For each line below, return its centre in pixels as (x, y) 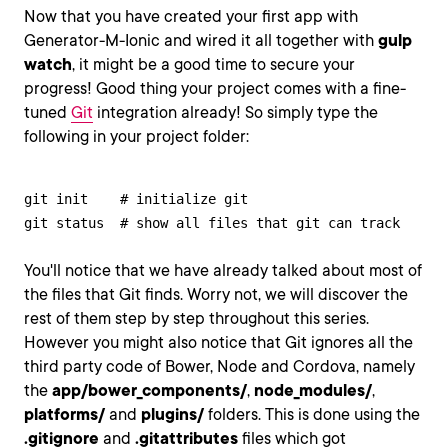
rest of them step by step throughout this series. (196, 318)
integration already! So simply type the (235, 112)
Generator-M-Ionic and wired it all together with (201, 40)
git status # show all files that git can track (212, 222)
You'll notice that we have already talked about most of (223, 270)
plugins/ (172, 414)
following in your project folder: (136, 136)
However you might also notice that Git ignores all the (218, 342)
